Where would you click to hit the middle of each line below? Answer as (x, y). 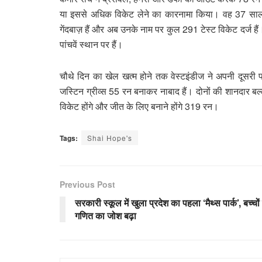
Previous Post (87, 184)
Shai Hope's (110, 137)
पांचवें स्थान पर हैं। (91, 44)
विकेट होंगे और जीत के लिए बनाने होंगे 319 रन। (139, 106)
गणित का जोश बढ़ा (106, 215)
